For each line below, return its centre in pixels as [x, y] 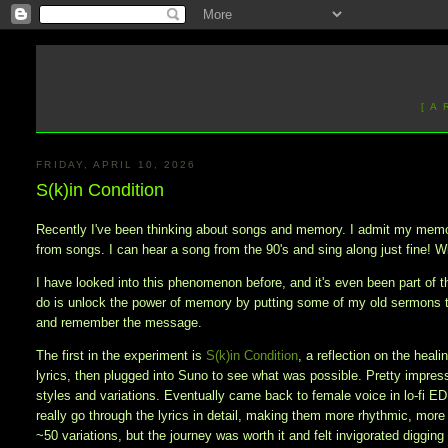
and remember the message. [121, 323]
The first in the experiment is [121, 356]
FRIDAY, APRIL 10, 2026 [116, 164]
